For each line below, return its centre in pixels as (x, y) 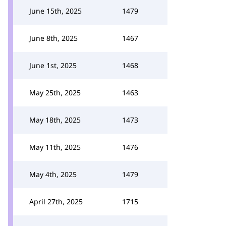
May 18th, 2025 (55, 120)
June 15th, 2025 (55, 11)
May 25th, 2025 (55, 93)
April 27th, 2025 (56, 202)
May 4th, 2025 (53, 174)
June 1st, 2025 (53, 65)
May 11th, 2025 (55, 147)
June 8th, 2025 (53, 38)
